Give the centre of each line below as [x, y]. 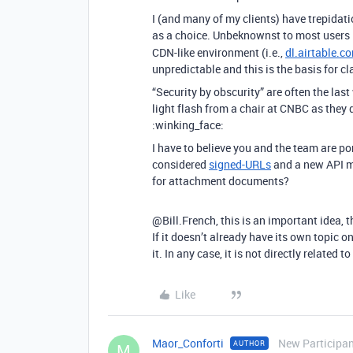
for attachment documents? [221, 181]
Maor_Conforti [188, 343]
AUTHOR [249, 343]
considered [180, 164]
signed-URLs [240, 164]
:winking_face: [188, 125]
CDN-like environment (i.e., [219, 52]
